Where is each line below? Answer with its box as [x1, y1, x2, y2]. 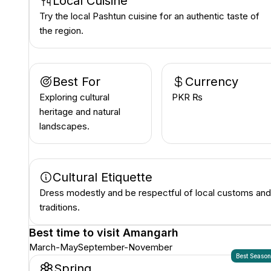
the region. [39, 25, 83, 36]
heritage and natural [39, 106, 120, 117]
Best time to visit [29, 226, 123, 239]
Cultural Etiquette [53, 170, 152, 184]
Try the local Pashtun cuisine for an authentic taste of [39, 10, 260, 22]
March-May [29, 241, 78, 253]
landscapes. [39, 120, 90, 132]
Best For [53, 74, 100, 89]
